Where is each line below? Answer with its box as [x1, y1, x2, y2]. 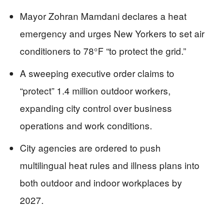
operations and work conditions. [20, 118, 152, 132]
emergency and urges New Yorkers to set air [20, 26, 204, 40]
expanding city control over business [20, 101, 172, 114]
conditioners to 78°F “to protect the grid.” [20, 44, 186, 57]
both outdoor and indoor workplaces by [20, 175, 182, 189]
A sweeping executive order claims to [20, 66, 174, 79]
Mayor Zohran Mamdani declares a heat [20, 9, 186, 22]
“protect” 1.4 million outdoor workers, [20, 83, 170, 97]
